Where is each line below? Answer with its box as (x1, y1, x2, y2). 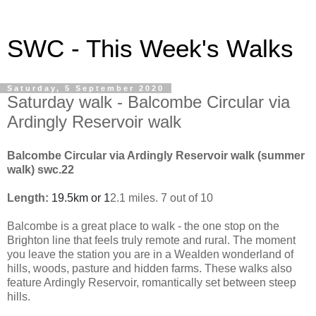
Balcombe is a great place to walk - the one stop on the (7, 219, 279, 232)
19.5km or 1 (51, 191, 110, 204)
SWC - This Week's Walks (7, 35, 293, 62)
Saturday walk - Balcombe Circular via (7, 92, 290, 111)
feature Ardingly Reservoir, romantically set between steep (7, 276, 296, 288)
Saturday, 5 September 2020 (7, 84, 164, 92)
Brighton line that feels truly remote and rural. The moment (7, 233, 296, 246)
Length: (7, 191, 49, 204)
